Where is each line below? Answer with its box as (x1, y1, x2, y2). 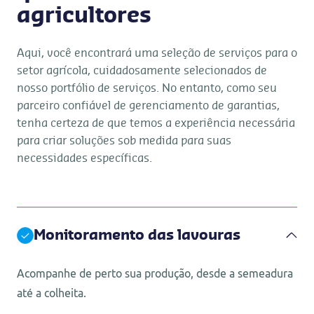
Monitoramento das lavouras (34, 228, 240, 243)
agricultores (17, 6, 151, 27)
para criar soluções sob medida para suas (17, 135, 231, 146)
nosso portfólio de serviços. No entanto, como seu (17, 83, 277, 94)
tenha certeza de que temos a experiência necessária (17, 118, 295, 129)
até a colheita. (17, 287, 86, 299)
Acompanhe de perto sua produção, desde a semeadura (17, 267, 293, 280)
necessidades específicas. (17, 153, 152, 164)
